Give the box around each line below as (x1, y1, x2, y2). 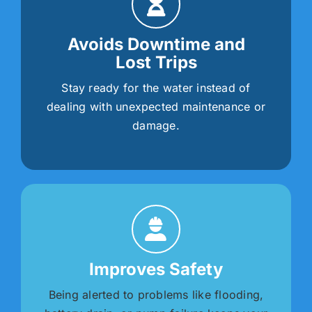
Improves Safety (89, 259, 223, 280)
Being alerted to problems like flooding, (48, 288, 264, 302)
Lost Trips (115, 52, 197, 73)
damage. (132, 118, 180, 133)
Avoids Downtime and (67, 34, 245, 55)
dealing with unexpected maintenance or (46, 100, 266, 114)
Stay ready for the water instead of (61, 81, 251, 95)
